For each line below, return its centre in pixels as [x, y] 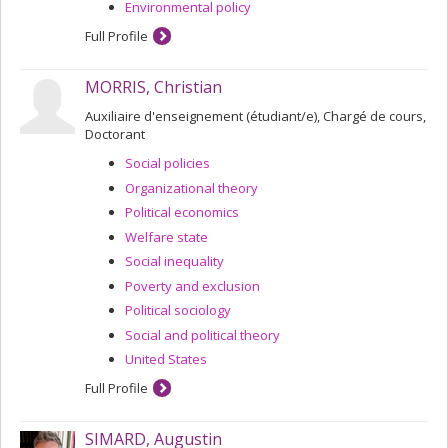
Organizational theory [191, 187]
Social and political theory [202, 334]
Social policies [167, 163]
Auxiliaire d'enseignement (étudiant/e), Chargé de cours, [255, 116]
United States [166, 359]
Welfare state [166, 236]
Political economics [182, 212]
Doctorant [115, 134]
